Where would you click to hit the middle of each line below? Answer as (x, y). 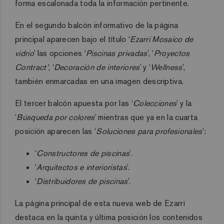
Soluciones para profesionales (149, 131)
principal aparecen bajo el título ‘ (73, 39)
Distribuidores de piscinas (82, 181)
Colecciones (155, 103)
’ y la (184, 103)
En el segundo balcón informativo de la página (97, 25)
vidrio (24, 53)
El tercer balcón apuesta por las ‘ (74, 103)
